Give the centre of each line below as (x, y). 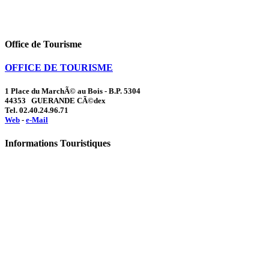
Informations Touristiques (58, 144)
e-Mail (37, 120)
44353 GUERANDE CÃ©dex (55, 101)
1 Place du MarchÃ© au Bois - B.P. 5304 (73, 91)
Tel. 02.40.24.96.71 (37, 110)
